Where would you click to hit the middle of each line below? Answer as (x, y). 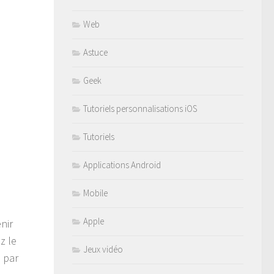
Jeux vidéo (103, 249)
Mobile (95, 193)
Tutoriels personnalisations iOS (140, 109)
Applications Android (122, 165)
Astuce (95, 52)
